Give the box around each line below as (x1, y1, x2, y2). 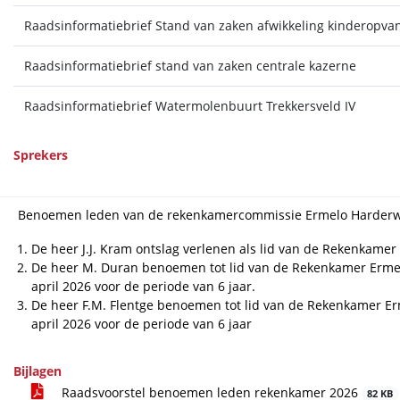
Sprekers (12, 146, 68, 163)
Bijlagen (12, 362, 62, 379)
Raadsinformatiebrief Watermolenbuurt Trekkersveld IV (23, 97, 355, 114)
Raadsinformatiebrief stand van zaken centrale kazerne (23, 57, 356, 74)
